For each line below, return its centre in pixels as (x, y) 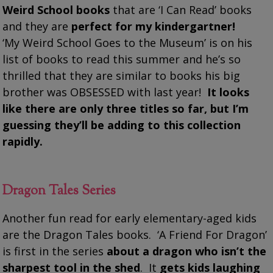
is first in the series (55, 251)
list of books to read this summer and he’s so (122, 59)
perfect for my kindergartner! (154, 26)
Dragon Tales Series (59, 191)
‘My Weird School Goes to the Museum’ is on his (128, 42)
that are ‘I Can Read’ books (181, 9)
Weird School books (56, 9)
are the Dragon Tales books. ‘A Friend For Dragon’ (135, 234)
